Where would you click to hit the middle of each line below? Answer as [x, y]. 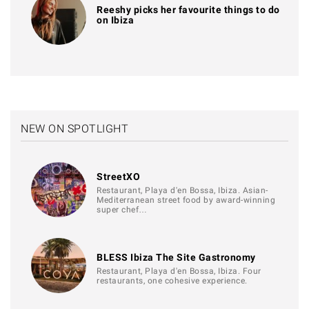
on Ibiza [115, 20]
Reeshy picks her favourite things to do [188, 10]
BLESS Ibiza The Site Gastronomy [176, 257]
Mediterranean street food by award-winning [186, 200]
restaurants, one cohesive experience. [172, 280]
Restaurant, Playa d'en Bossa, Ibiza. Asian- [182, 190]
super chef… [122, 209]
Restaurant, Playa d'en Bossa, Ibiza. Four [179, 271]
